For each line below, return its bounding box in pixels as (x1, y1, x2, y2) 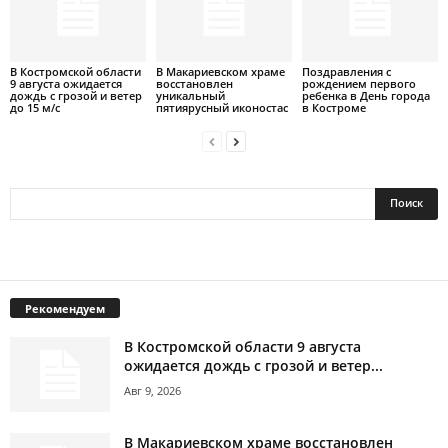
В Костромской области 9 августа (124, 336, 361, 356)
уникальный (155, 87, 225, 103)
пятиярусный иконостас (155, 99, 288, 115)
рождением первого (301, 75, 416, 91)
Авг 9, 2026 (124, 382, 181, 398)
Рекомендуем (25, 300, 105, 316)
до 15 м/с (10, 99, 60, 115)
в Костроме (301, 99, 366, 115)
